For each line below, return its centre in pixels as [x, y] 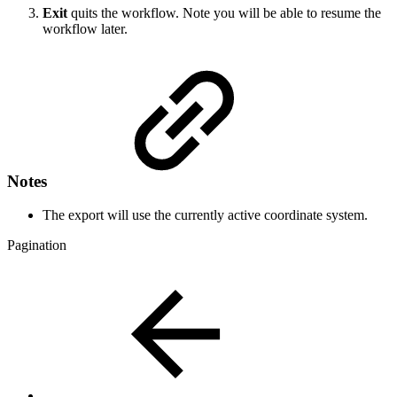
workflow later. [87, 28]
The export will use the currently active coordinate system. [205, 215]
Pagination [37, 245]
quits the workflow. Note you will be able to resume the [226, 12]
